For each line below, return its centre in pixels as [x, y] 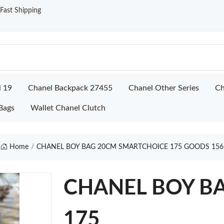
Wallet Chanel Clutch [68, 108]
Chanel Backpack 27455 [70, 88]
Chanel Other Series [164, 88]
